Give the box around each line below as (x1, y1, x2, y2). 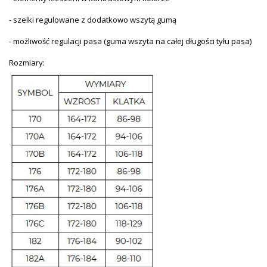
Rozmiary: (9, 57, 45, 69)
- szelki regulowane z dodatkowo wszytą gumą (9, 14, 176, 26)
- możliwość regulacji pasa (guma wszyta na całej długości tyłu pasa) (9, 36, 252, 47)
